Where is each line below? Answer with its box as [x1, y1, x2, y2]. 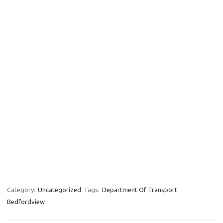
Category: [7, 186, 37, 193]
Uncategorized [38, 186, 81, 193]
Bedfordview [7, 198, 45, 205]
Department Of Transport [102, 186, 177, 193]
